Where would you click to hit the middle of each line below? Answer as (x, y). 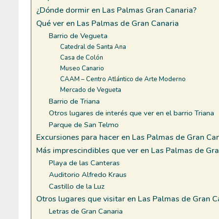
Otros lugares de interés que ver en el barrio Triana (132, 113)
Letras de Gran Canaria (86, 211)
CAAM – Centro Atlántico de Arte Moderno (123, 79)
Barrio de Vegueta (78, 35)
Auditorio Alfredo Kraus (88, 174)
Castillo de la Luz (77, 186)
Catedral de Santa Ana (93, 47)
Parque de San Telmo (84, 124)
